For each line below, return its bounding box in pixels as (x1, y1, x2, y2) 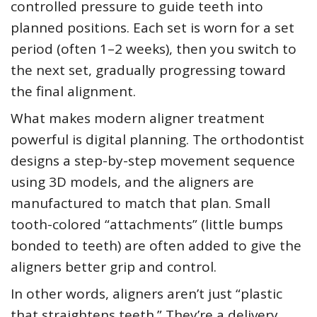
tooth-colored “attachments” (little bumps (11, 215, 283, 234)
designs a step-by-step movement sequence (11, 151, 295, 171)
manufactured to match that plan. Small (11, 194, 270, 213)
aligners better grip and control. (11, 258, 217, 277)
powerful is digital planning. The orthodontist (11, 130, 304, 149)
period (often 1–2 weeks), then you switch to (11, 40, 296, 59)
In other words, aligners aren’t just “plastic (11, 284, 282, 304)
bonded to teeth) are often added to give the (11, 236, 301, 255)
